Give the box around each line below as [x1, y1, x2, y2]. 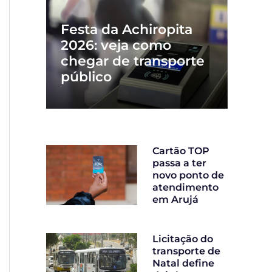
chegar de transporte [61, 53, 205, 70]
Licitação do [152, 233, 213, 245]
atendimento [152, 182, 219, 194]
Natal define [152, 257, 214, 270]
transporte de [152, 245, 220, 257]
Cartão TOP [152, 145, 209, 157]
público [61, 69, 112, 86]
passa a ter [152, 157, 206, 169]
